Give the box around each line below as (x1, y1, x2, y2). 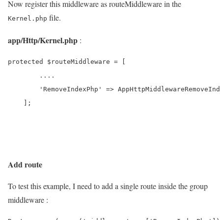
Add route (8, 158, 42, 170)
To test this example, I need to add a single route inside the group (8, 180, 208, 191)
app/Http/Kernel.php (8, 34, 78, 46)
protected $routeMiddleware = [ (8, 57, 126, 65)
